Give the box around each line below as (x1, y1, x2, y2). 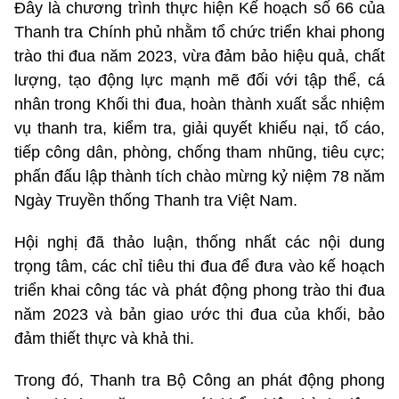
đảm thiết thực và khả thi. (14, 330, 194, 348)
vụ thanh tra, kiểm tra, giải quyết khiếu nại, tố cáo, (14, 119, 385, 138)
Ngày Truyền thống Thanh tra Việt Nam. (14, 191, 297, 210)
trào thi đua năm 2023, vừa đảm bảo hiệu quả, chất (14, 47, 385, 66)
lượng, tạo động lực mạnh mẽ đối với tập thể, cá (14, 71, 385, 90)
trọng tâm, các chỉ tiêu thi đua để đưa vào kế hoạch (14, 257, 385, 276)
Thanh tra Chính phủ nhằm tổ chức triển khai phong (14, 23, 385, 42)
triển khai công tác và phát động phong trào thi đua (14, 281, 385, 300)
